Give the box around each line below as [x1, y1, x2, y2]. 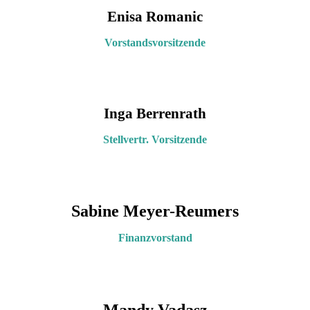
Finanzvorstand [118, 231, 192, 244]
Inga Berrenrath [104, 104, 206, 122]
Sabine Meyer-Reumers [71, 201, 239, 220]
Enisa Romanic [107, 8, 203, 25]
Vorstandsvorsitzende [104, 36, 206, 48]
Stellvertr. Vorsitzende [103, 133, 207, 145]
